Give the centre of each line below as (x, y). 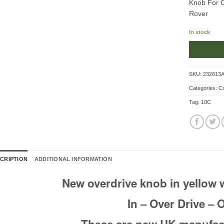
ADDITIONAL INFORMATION (73, 159)
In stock (200, 32)
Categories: (204, 88)
